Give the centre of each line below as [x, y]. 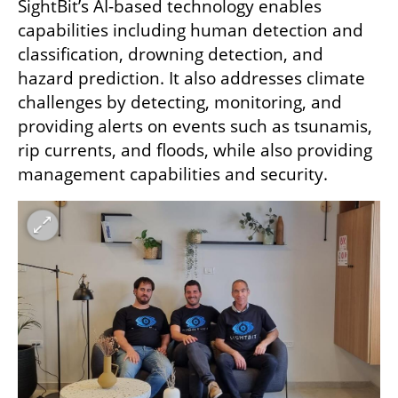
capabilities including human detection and [191, 31]
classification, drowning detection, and [171, 55]
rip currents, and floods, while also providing [195, 151]
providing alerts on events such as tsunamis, [195, 127]
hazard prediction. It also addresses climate [191, 79]
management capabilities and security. [175, 175]
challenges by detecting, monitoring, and [180, 103]
